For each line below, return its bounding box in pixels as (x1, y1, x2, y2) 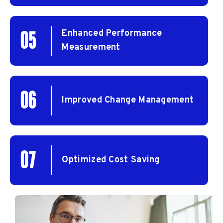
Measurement (62, 41, 120, 53)
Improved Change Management (62, 94, 194, 106)
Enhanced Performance (62, 27, 162, 39)
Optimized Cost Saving (62, 154, 160, 166)
